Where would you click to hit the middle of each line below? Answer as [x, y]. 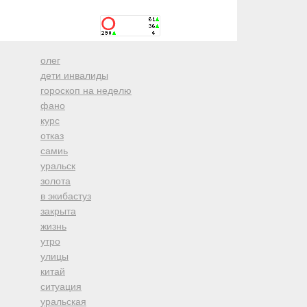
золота [56, 181]
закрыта [58, 211]
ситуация [61, 286]
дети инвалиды [74, 75]
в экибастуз [66, 196]
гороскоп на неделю [86, 90]
